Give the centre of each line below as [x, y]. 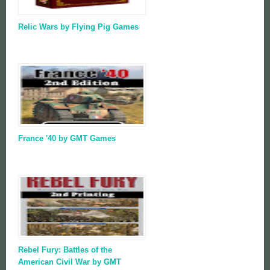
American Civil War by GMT [70, 262]
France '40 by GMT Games [67, 138]
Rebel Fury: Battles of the [65, 250]
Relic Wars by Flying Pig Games [78, 27]
